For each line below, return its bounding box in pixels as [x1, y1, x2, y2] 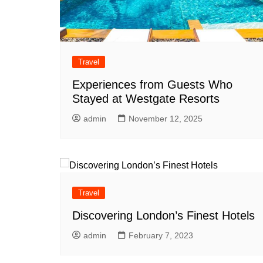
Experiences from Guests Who [72, 77, 232, 91]
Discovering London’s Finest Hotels [72, 208, 255, 222]
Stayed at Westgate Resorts [72, 92, 220, 105]
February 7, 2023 [129, 230, 193, 240]
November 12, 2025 [129, 113, 203, 123]
